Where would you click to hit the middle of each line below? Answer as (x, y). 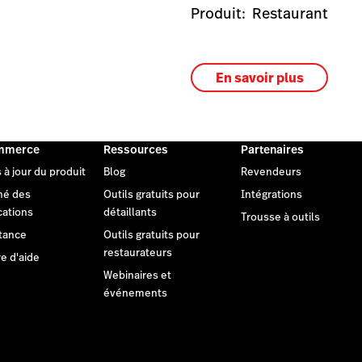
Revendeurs (271, 173)
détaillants (130, 213)
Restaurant (290, 14)
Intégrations (271, 195)
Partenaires (272, 150)
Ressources (136, 150)
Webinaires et (137, 276)
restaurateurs (138, 253)
